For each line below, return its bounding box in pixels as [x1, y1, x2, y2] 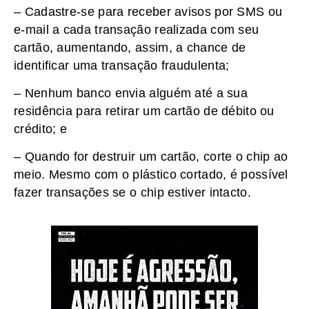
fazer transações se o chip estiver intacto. [14, 186, 251, 200]
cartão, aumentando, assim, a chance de [14, 40, 246, 54]
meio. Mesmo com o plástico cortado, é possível [14, 168, 288, 182]
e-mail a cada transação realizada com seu [14, 22, 259, 37]
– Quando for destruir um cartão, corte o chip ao [14, 150, 288, 164]
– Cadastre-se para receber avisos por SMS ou [14, 4, 283, 19]
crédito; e [14, 122, 67, 137]
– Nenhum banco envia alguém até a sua [14, 86, 248, 101]
